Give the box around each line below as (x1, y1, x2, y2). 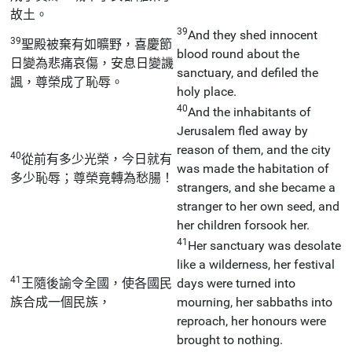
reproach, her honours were (177, 313, 326, 328)
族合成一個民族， (10, 294, 111, 310)
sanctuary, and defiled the (177, 64, 318, 80)
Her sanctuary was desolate (188, 237, 341, 253)
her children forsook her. (177, 217, 310, 233)
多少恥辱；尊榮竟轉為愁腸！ (10, 170, 174, 185)
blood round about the (177, 46, 299, 61)
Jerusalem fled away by (177, 123, 308, 138)
